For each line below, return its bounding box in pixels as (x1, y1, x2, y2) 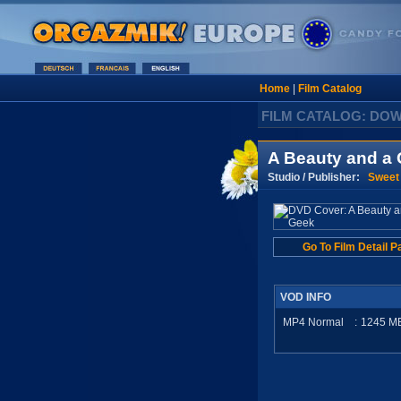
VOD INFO (280, 291, 331, 303)
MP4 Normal (283, 316, 344, 328)
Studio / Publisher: (268, 170, 368, 183)
